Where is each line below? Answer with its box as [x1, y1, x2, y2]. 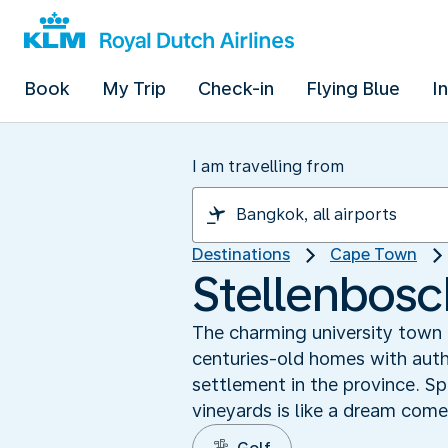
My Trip [102, 78, 166, 99]
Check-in [198, 78, 274, 99]
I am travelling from [192, 157, 344, 176]
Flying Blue [306, 78, 400, 99]
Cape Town [330, 245, 417, 264]
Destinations [192, 245, 290, 264]
